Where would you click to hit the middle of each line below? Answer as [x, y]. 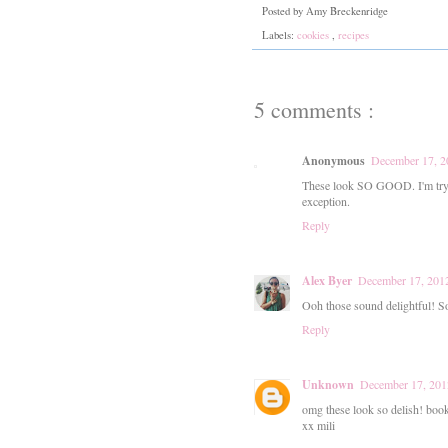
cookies [314, 35]
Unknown [328, 385]
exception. [326, 201]
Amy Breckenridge [348, 10]
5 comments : [314, 110]
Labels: [279, 35]
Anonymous [333, 161]
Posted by [284, 10]
